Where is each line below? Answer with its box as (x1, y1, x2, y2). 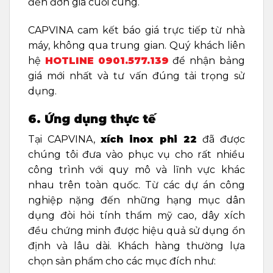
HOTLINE (44, 55, 94, 67)
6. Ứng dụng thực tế (28, 111, 156, 126)
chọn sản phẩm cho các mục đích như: (28, 255, 216, 268)
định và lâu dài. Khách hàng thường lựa (28, 240, 245, 252)
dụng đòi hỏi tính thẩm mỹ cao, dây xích (28, 210, 245, 222)
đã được (196, 133, 246, 146)
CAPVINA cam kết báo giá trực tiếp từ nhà (28, 24, 245, 37)
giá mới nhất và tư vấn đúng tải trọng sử (28, 70, 245, 82)
